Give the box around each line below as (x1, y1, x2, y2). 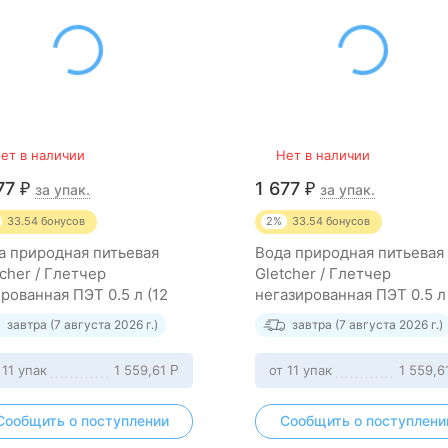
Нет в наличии (276, 147, 370, 163)
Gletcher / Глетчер (255, 264, 391, 283)
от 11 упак (269, 362, 332, 378)
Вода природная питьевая (255, 243, 444, 262)
